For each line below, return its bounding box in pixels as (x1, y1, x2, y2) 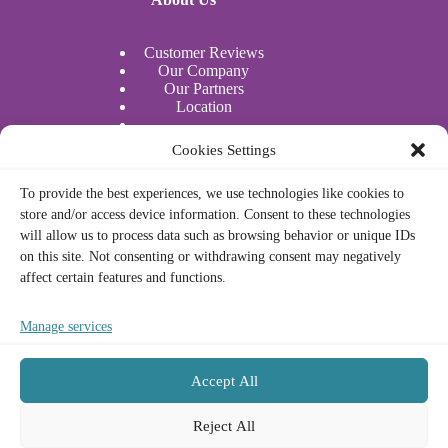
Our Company (158, 62, 250, 80)
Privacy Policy (157, 270, 250, 288)
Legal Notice (162, 306, 245, 324)
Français (79, 398, 135, 416)
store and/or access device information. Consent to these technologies (20, 207, 410, 222)
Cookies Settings (172, 141, 276, 158)
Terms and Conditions (134, 324, 274, 342)
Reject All (193, 417, 255, 434)
